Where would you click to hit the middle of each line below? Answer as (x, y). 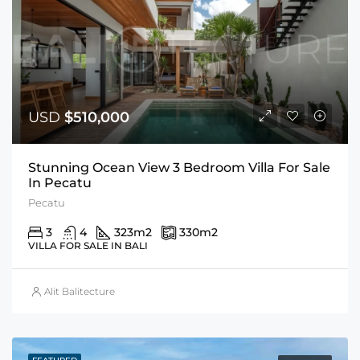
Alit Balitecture (80, 292)
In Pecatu (60, 183)
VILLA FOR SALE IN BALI (88, 246)
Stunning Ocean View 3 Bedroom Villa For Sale (179, 168)
